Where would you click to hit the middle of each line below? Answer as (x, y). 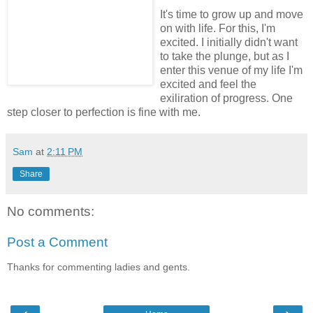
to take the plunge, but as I (225, 57)
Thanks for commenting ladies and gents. (99, 267)
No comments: (51, 212)
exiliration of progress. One (226, 99)
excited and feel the (208, 85)
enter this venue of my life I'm (231, 71)
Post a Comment (57, 242)
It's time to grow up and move (232, 15)
